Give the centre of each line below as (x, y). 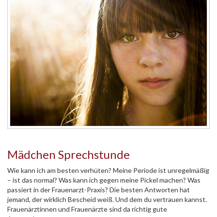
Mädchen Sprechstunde (69, 154)
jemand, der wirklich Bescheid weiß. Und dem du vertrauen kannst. (107, 199)
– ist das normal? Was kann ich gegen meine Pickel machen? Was (104, 180)
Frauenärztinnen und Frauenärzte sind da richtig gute (87, 209)
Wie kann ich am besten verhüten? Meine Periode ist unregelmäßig (108, 170)
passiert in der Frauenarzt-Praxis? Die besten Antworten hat (99, 189)
